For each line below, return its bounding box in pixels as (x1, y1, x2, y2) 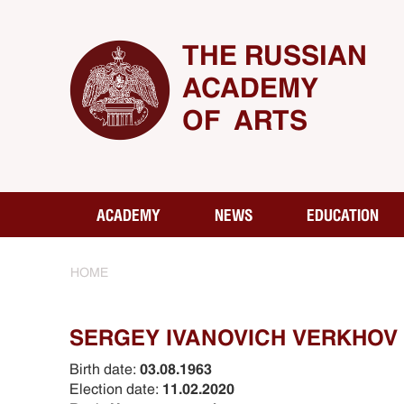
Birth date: (69, 361, 140, 378)
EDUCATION (307, 206, 379, 224)
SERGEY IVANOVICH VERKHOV (69, 326, 398, 350)
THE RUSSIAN (182, 40, 367, 71)
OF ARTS (182, 105, 308, 136)
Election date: (69, 381, 162, 398)
